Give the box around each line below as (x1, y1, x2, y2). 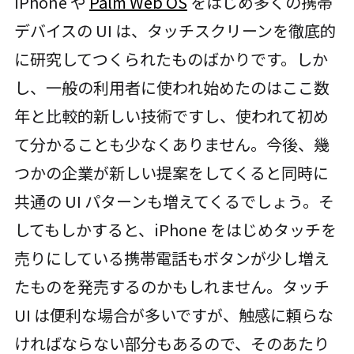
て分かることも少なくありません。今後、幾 (13, 133, 330, 156)
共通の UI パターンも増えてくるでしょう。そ (13, 190, 334, 213)
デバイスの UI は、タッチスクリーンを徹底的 (13, 19, 336, 43)
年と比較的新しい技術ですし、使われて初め (13, 104, 329, 128)
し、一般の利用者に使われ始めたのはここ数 (13, 76, 330, 100)
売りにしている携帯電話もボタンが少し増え (13, 247, 330, 270)
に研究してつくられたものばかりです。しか (13, 47, 328, 71)
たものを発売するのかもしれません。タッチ (13, 275, 330, 299)
